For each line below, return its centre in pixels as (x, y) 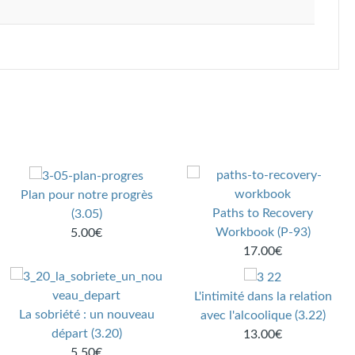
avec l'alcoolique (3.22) (263, 316)
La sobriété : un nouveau (86, 315)
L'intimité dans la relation (263, 297)
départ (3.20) (86, 334)
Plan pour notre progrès (86, 195)
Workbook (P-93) (263, 233)
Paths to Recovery (263, 214)
